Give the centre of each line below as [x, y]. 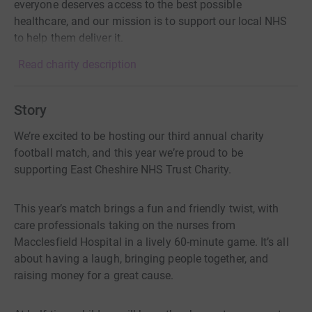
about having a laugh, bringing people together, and [141, 259]
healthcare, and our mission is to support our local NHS [151, 21]
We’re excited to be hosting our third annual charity [139, 136]
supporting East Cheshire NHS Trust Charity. [123, 170]
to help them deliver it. [69, 38]
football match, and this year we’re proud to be [128, 153]
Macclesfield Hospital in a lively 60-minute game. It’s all [151, 242]
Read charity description [77, 64]
